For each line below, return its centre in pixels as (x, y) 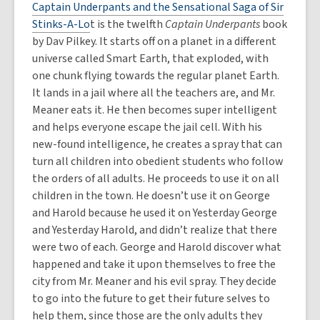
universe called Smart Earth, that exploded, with (150, 59)
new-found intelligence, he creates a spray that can (157, 144)
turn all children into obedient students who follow (158, 161)
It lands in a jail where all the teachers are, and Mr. (154, 93)
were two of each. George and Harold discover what (157, 247)
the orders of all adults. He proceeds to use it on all (156, 179)
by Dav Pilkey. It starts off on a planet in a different (154, 41)
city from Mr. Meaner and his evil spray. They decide (154, 281)
